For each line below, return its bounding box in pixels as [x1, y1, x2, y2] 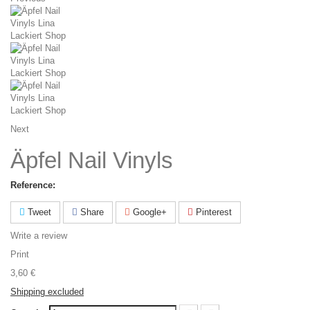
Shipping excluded [10, 286, 84, 297]
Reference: [10, 179, 55, 190]
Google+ [130, 206, 167, 217]
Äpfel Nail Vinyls [10, 147, 173, 173]
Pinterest [193, 206, 232, 217]
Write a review [10, 230, 67, 241]
